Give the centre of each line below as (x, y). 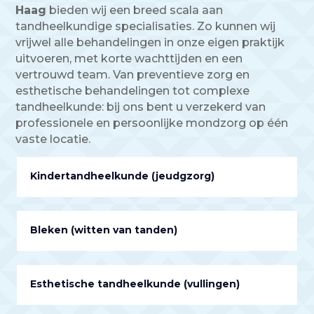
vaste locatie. (53, 139)
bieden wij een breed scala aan (135, 11)
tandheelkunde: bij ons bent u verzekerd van (141, 107)
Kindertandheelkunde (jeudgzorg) (122, 176)
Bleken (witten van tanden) (104, 230)
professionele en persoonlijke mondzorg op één (152, 123)
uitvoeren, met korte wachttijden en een (129, 59)
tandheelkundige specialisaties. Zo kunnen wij (146, 27)
